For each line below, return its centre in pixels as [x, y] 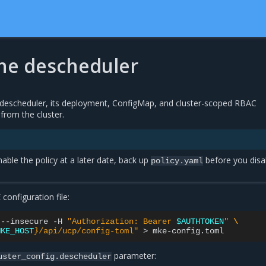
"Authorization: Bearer [122, 221]
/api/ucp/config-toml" [89, 231]
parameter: [134, 256]
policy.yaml [177, 161]
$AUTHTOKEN [200, 221]
